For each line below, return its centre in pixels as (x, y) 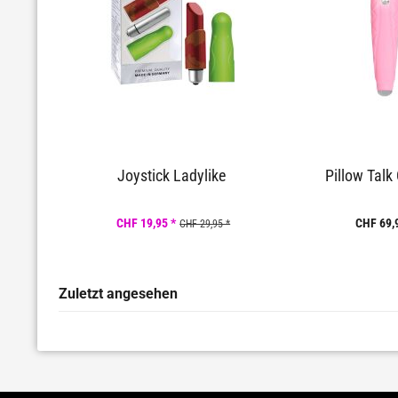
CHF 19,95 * (147, 223)
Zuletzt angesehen (118, 294)
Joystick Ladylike (171, 176)
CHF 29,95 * (205, 224)
